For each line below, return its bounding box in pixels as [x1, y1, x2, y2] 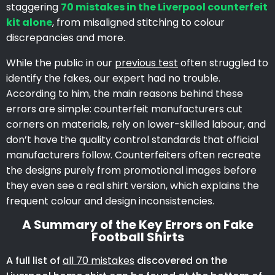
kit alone [6, 15, 52, 29]
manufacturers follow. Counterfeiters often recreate [6, 147, 261, 162]
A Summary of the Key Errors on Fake [21, 215, 254, 233]
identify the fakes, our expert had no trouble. [6, 71, 220, 85]
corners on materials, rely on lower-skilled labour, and [6, 117, 266, 131]
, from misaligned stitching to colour [52, 15, 225, 29]
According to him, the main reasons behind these [6, 86, 243, 101]
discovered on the [134, 253, 227, 268]
